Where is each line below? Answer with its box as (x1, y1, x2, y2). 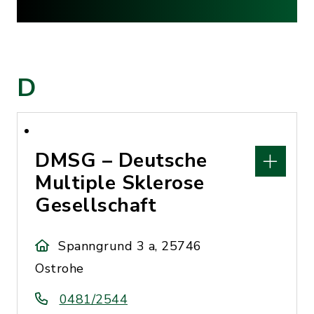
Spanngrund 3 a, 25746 (58, 238, 202, 254)
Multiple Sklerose (35, 170, 205, 196)
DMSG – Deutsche (35, 147, 207, 174)
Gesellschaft (35, 192, 156, 219)
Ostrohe (35, 260, 84, 277)
